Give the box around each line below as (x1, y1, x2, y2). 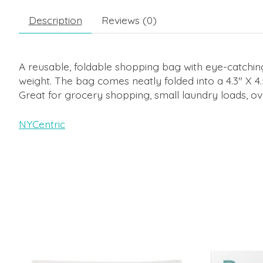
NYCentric (19, 117, 65, 131)
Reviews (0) (101, 13, 157, 26)
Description (28, 13, 82, 26)
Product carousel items (19, 239, 128, 252)
